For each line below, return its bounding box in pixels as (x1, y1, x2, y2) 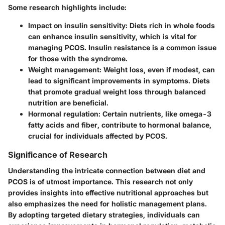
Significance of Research (8, 150, 107, 160)
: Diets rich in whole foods (126, 21, 215, 30)
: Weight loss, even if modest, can (99, 65, 215, 74)
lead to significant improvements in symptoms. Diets (28, 76, 210, 85)
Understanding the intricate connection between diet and (8, 166, 205, 175)
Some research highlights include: (8, 3, 127, 12)
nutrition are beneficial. (28, 98, 108, 107)
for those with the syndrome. (28, 54, 128, 63)
